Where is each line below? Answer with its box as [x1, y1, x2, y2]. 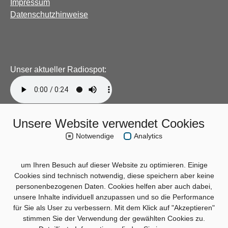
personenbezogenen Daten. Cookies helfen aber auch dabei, [16, 182, 212, 190]
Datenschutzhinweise [10, 10, 88, 19]
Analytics [134, 132, 162, 140]
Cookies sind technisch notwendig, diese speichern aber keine [14, 171, 214, 180]
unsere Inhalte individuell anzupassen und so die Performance [14, 192, 214, 201]
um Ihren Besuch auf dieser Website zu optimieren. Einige [20, 160, 208, 169]
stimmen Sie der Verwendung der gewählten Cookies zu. [23, 214, 205, 222]
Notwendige [76, 132, 114, 140]
